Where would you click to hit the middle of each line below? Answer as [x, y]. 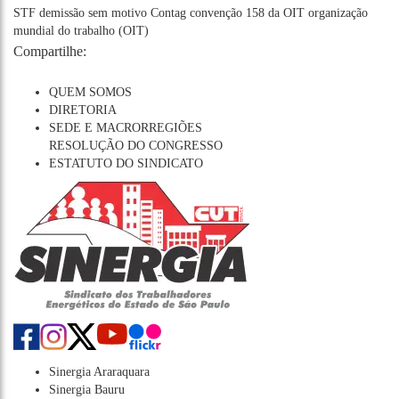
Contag [168, 12]
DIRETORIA [83, 110]
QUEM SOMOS [90, 92]
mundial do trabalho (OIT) [81, 30]
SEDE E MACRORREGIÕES [126, 127]
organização [338, 12]
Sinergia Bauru [87, 389]
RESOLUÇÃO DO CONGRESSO [136, 145]
